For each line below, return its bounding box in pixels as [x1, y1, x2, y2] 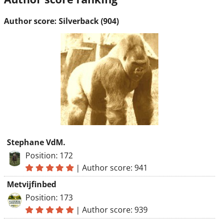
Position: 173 [25, 192, 73, 203]
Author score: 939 [82, 204, 148, 215]
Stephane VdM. [7, 137, 66, 148]
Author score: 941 [82, 162, 148, 173]
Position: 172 [25, 150, 73, 161]
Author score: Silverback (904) [4, 16, 119, 26]
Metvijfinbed [7, 179, 56, 190]
